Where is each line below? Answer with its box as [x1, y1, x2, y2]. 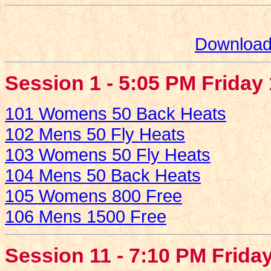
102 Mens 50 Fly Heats [5, 124, 185, 145]
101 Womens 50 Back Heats [5, 103, 226, 124]
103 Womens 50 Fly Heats [5, 145, 211, 165]
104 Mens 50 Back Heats [5, 165, 201, 186]
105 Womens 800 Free [5, 186, 182, 206]
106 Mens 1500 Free [5, 206, 166, 227]
